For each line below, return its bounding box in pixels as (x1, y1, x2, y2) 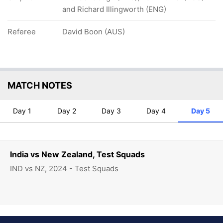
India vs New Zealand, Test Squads (10, 149, 145, 160)
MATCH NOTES (7, 80, 72, 91)
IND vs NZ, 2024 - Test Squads (10, 164, 118, 174)
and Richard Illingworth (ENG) (62, 4, 166, 14)
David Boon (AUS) (62, 27, 125, 37)
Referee (7, 27, 36, 37)
